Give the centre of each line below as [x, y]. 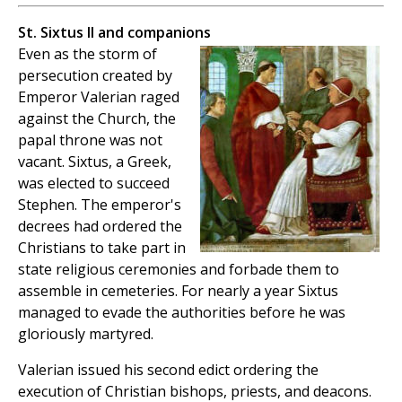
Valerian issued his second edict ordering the [168, 369]
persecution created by [95, 75]
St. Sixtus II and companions [114, 32]
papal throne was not [90, 140]
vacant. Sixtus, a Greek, [95, 161]
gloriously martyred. [86, 333]
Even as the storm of [87, 53]
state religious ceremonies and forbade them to [179, 269]
